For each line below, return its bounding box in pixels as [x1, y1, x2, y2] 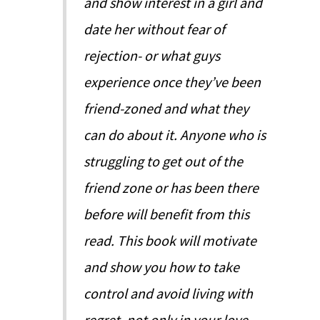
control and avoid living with [84, 284, 254, 303]
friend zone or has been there [84, 179, 259, 197]
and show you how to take [84, 258, 240, 276]
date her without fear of [84, 20, 226, 39]
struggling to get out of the [84, 152, 244, 171]
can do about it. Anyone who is [84, 126, 266, 144]
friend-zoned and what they [84, 99, 249, 118]
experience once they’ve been [84, 73, 261, 91]
